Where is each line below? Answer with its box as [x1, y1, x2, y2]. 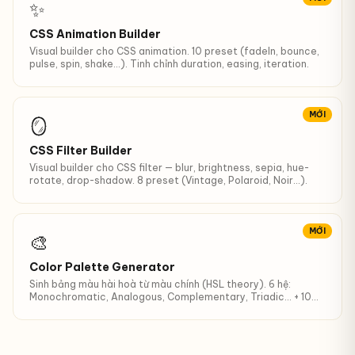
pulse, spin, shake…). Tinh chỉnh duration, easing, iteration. [29, 58, 309, 70]
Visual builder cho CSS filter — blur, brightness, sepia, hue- [29, 162, 309, 174]
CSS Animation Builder [29, 27, 161, 41]
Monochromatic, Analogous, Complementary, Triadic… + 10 [29, 291, 311, 303]
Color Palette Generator [29, 260, 175, 274]
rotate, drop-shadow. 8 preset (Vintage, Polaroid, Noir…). [29, 174, 307, 186]
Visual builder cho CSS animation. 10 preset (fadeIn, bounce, [29, 45, 319, 57]
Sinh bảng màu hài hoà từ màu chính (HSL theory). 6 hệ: [29, 278, 291, 290]
